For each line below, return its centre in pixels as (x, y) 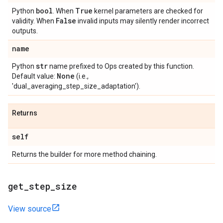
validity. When (34, 21)
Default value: (34, 76)
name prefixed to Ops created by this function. (121, 66)
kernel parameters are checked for (148, 11)
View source (30, 209)
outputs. (25, 31)
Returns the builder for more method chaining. (84, 154)
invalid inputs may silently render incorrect (143, 21)
